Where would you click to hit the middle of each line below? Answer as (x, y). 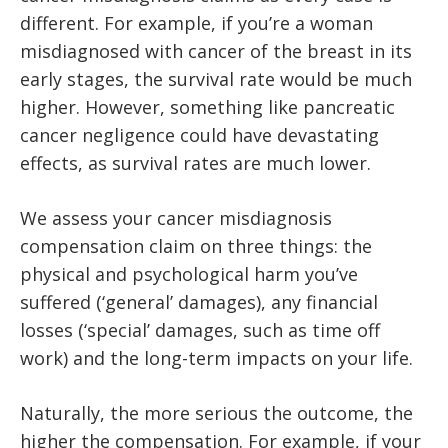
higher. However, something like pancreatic (207, 106)
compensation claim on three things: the (196, 245)
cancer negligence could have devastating (199, 134)
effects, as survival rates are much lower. (195, 162)
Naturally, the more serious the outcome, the (216, 412)
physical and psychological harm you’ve (189, 273)
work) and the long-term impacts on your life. (216, 357)
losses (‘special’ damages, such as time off (200, 329)
